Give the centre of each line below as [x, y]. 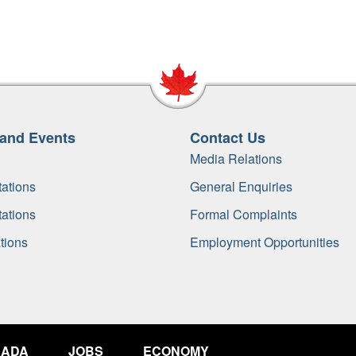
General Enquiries [241, 186]
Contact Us [228, 138]
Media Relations [236, 158]
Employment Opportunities [265, 242]
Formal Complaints [244, 214]
